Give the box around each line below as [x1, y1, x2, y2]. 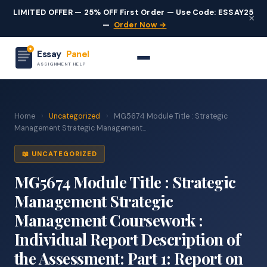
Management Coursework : [14, 209, 203, 231]
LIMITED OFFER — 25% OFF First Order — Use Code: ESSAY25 [13, 7, 254, 17]
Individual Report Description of [14, 228, 241, 250]
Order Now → [113, 20, 167, 30]
